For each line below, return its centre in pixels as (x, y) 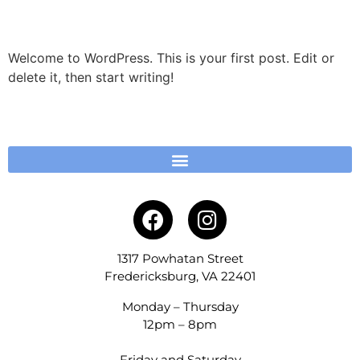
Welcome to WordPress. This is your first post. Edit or (171, 58)
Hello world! (80, 20)
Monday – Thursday (180, 307)
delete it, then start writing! (91, 77)
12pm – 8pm (180, 325)
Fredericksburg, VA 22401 (180, 276)
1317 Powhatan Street (180, 258)
